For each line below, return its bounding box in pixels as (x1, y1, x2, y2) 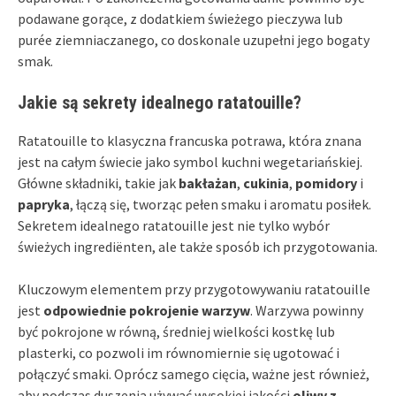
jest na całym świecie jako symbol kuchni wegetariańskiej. (18, 152, 362, 171)
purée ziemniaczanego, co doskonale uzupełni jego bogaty (18, 30, 369, 49)
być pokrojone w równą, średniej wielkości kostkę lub (18, 322, 335, 340)
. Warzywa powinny (250, 301, 363, 319)
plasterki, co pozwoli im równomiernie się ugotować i (18, 343, 339, 362)
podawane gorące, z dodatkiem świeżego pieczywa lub (18, 9, 343, 27)
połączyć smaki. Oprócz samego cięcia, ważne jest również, (18, 364, 369, 383)
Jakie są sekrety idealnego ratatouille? (18, 91, 301, 113)
